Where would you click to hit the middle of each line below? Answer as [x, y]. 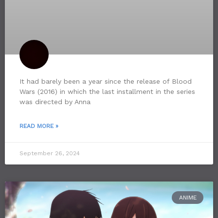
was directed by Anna [55, 102]
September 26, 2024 [50, 153]
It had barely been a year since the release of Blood [106, 81]
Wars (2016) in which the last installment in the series [107, 91]
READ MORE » [39, 126]
